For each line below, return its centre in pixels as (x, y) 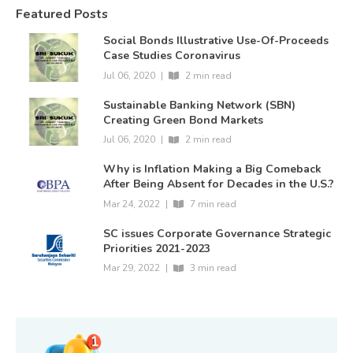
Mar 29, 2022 (132, 268)
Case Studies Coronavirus (172, 56)
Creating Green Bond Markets (184, 120)
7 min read (214, 204)
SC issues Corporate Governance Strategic (217, 233)
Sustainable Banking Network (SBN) (200, 105)
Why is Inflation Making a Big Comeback (213, 169)
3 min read (214, 268)
